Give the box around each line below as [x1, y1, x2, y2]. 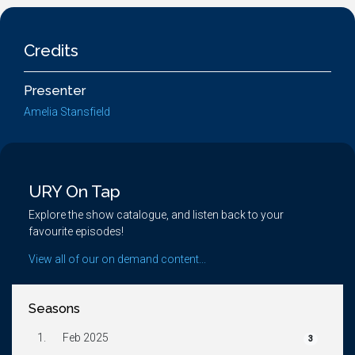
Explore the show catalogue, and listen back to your [29, 208, 284, 221]
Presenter [24, 83, 86, 98]
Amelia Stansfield [24, 105, 110, 118]
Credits [24, 40, 78, 60]
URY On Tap [29, 181, 120, 201]
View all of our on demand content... [29, 253, 206, 265]
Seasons [29, 301, 80, 316]
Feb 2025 [62, 331, 109, 344]
